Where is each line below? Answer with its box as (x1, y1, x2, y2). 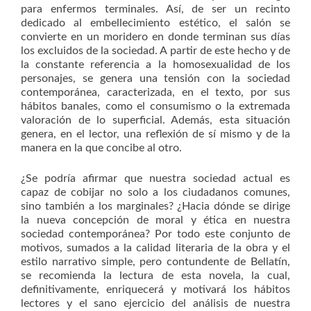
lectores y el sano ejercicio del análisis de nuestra (21, 297, 290, 309)
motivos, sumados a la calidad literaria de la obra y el (21, 242, 290, 253)
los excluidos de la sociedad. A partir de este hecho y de (21, 44, 290, 56)
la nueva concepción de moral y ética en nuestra (21, 214, 290, 226)
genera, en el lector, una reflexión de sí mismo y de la (21, 128, 290, 140)
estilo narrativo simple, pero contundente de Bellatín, (21, 255, 290, 267)
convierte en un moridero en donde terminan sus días (21, 31, 290, 42)
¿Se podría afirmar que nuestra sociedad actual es (21, 172, 290, 184)
